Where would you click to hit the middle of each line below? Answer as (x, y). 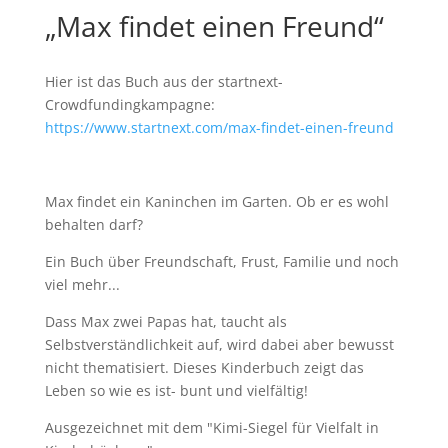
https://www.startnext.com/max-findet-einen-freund (219, 127)
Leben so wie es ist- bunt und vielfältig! (176, 390)
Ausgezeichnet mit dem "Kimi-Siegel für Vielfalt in (211, 427)
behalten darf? (93, 224)
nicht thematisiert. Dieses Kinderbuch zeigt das (204, 367)
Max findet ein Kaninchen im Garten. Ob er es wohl (216, 201)
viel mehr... (82, 284)
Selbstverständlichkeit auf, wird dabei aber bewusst (219, 344)
